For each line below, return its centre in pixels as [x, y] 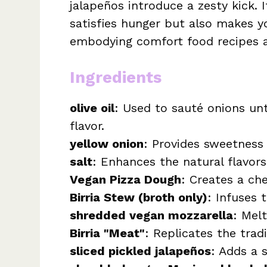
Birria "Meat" [107, 233]
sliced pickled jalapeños [140, 251]
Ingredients [116, 78]
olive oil [92, 108]
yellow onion [107, 144]
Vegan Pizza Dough [125, 180]
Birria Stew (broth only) [139, 198]
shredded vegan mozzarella [151, 215]
